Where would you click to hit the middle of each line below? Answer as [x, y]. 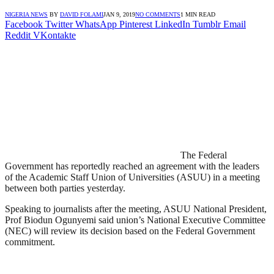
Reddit [18, 35]
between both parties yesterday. [65, 188]
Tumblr [207, 24]
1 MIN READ [198, 14]
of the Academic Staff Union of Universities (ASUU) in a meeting [132, 177]
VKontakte [54, 35]
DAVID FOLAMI [82, 14]
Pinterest [136, 24]
